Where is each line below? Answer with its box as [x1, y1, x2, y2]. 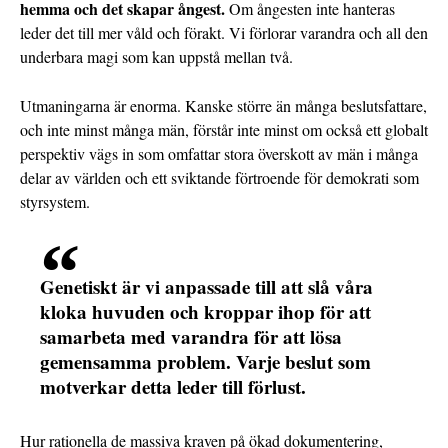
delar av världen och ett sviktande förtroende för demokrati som [20, 167, 419, 189]
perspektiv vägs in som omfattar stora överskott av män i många [20, 143, 418, 165]
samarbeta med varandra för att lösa [40, 323, 342, 351]
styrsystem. [20, 191, 90, 213]
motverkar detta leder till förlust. [40, 373, 306, 401]
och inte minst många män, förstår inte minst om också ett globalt [20, 119, 428, 141]
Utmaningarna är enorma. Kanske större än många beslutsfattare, [20, 95, 427, 117]
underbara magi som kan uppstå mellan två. [20, 46, 293, 68]
